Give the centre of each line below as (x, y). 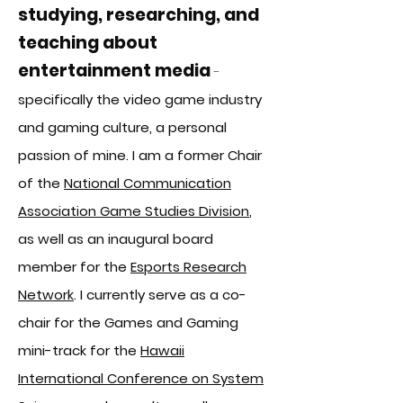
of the (41, 183)
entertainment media (114, 71)
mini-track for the (79, 350)
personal (197, 127)
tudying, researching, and (143, 15)
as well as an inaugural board (116, 239)
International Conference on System (141, 378)
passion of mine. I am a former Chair (140, 155)
